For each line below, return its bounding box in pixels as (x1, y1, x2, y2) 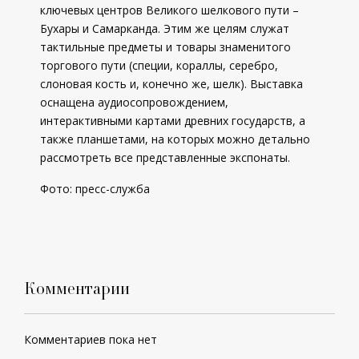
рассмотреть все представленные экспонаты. (40, 150, 290, 165)
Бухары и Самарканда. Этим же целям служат (40, 21, 289, 36)
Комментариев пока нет (24, 332, 157, 347)
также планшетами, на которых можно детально (40, 131, 310, 147)
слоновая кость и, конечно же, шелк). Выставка (40, 76, 303, 91)
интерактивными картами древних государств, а (40, 113, 305, 128)
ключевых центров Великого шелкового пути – (40, 2, 299, 18)
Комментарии (24, 276, 130, 300)
